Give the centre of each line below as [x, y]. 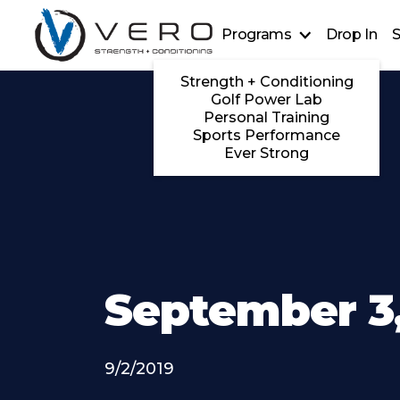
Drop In [352, 35]
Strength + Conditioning [267, 82]
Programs [257, 35]
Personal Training [267, 118]
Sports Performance [267, 136]
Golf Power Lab [267, 100]
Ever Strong [267, 154]
